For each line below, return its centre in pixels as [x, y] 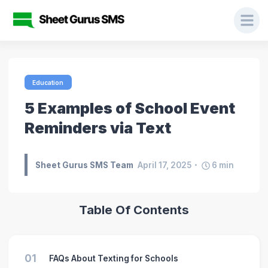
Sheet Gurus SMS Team [85, 165]
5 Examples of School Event [130, 108]
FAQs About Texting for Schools [113, 258]
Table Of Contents [134, 210]
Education [48, 82]
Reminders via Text [98, 127]
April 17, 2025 [165, 165]
